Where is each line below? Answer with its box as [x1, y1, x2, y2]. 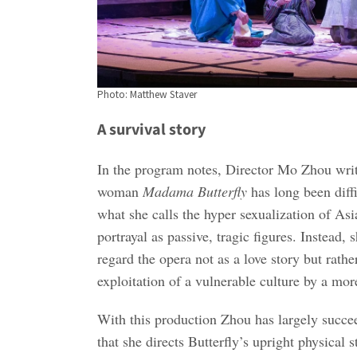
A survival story [96, 118, 206, 141]
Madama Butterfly [142, 181, 247, 201]
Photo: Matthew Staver [96, 87, 197, 101]
